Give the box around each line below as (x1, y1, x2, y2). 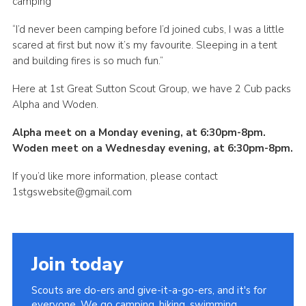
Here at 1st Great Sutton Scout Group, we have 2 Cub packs (12, 82, 291, 96)
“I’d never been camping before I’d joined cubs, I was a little (12, 23, 284, 37)
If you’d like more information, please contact (12, 169, 218, 184)
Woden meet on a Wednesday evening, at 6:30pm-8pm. (12, 141, 293, 156)
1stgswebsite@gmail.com (12, 185, 132, 199)
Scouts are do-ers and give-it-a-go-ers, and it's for (31, 283, 266, 298)
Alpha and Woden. (12, 98, 98, 112)
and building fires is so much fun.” (12, 54, 163, 68)
